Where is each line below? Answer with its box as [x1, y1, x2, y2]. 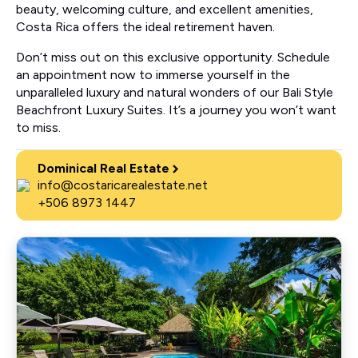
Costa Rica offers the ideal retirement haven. [16, 19, 275, 35]
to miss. [16, 120, 61, 136]
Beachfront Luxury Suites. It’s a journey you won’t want [16, 102, 336, 118]
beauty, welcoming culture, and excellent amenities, [16, 2, 313, 18]
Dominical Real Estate [38, 161, 169, 177]
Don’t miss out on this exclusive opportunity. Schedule [16, 50, 330, 66]
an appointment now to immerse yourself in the [16, 67, 290, 83]
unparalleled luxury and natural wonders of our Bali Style [16, 85, 333, 101]
